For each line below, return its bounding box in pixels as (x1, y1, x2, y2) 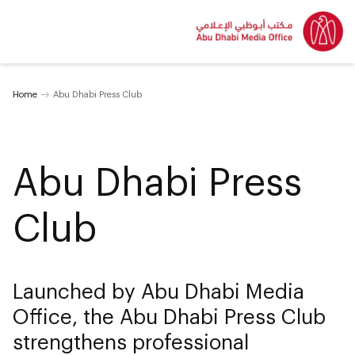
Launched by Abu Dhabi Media (13, 278, 304, 303)
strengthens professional (13, 329, 249, 353)
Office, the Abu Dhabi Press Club (13, 303, 326, 328)
